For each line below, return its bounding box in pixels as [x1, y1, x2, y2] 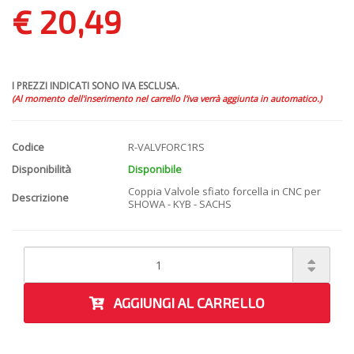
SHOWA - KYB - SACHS [128, 197, 232, 212]
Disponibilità [12, 162, 71, 177]
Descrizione [12, 190, 69, 205]
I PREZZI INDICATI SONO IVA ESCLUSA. [12, 79, 179, 93]
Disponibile [128, 162, 182, 177]
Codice [12, 140, 44, 155]
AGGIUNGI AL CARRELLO [104, 294, 265, 312]
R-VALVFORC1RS [128, 140, 205, 155]
